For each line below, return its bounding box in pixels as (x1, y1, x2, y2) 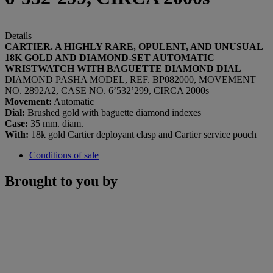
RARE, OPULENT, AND (105, 41, 214, 52)
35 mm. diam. (28, 118, 83, 129)
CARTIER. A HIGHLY (5, 41, 105, 52)
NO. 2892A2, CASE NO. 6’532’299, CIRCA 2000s (5, 85, 209, 96)
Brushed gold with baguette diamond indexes (25, 107, 201, 118)
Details (5, 30, 32, 41)
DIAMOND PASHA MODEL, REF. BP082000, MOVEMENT (5, 74, 256, 85)
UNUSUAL (214, 41, 263, 52)
